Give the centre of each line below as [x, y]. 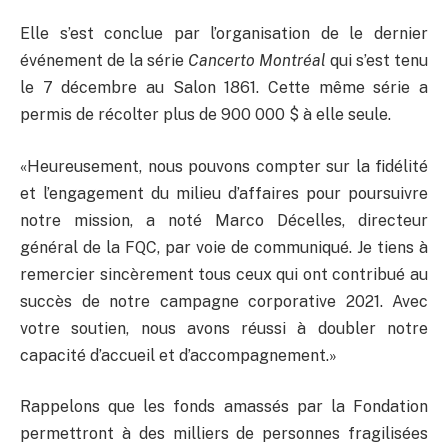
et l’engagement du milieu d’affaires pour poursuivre [224, 193]
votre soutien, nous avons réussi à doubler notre [224, 328]
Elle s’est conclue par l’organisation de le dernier [224, 34]
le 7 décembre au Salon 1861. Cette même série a [224, 88]
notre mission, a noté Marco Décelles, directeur [224, 220]
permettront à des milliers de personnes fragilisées [224, 434]
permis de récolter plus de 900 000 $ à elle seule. [205, 115]
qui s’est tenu [377, 61]
